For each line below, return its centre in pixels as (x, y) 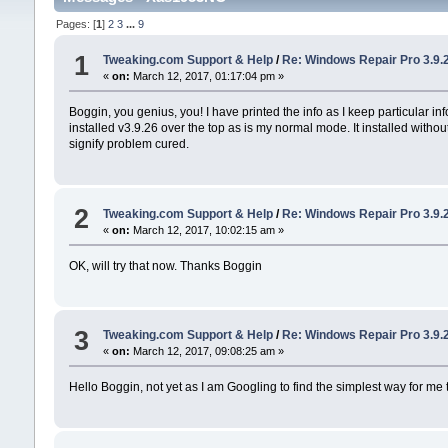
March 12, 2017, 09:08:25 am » (206, 351)
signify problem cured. (128, 144)
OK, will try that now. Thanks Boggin (165, 265)
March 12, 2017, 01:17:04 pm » (206, 76)
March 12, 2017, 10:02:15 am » (206, 229)
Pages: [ (75, 23)
